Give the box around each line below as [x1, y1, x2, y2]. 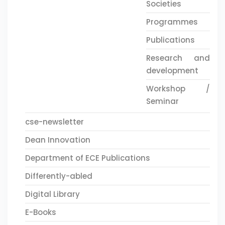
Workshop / [146, 83, 210, 94]
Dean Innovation [25, 135, 90, 145]
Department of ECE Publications [25, 153, 150, 163]
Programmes [146, 17, 198, 27]
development [146, 65, 198, 76]
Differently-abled [25, 171, 92, 181]
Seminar [146, 96, 179, 106]
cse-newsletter [25, 117, 84, 127]
